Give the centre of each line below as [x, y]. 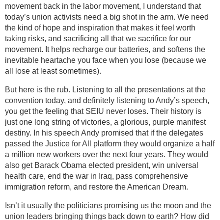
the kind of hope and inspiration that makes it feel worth [100, 27]
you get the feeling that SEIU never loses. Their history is [103, 111]
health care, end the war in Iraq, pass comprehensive [96, 176]
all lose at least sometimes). [53, 71]
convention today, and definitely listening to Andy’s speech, [107, 100]
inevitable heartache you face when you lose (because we [106, 60]
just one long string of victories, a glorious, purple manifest [105, 122]
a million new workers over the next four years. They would [107, 154]
